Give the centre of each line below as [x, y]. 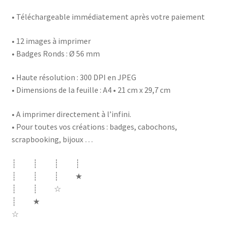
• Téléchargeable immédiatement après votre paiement [108, 16]
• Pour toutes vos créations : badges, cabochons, [94, 126]
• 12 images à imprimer [51, 41]
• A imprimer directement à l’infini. [71, 114]
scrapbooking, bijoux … [52, 139]
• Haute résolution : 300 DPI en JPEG [74, 77]
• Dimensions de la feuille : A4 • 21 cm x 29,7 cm [91, 90]
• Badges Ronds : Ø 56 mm [55, 53]
